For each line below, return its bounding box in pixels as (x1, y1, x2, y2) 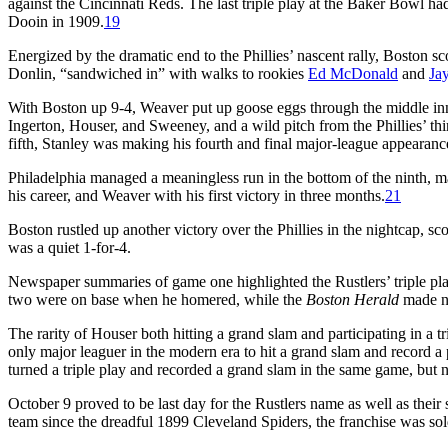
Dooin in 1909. (8, 12, 104, 30)
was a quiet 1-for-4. (8, 238, 131, 256)
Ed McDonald (308, 64, 398, 82)
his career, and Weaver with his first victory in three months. (8, 186, 385, 204)
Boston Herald (306, 290, 399, 308)
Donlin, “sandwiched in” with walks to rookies (8, 64, 308, 82)
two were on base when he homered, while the (8, 290, 306, 308)
